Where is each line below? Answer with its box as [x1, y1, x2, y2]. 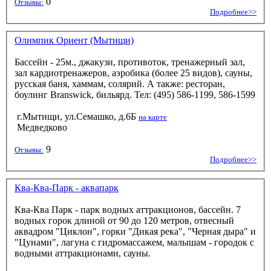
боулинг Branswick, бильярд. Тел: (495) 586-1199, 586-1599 [15, 90, 255, 100]
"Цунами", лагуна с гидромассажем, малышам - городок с [15, 237, 254, 248]
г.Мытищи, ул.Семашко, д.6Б [17, 111, 136, 122]
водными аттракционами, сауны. [15, 248, 151, 259]
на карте [139, 113, 167, 122]
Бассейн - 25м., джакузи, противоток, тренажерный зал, [15, 57, 245, 68]
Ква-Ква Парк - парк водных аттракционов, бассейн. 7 [15, 204, 236, 215]
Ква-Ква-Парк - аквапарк [15, 183, 119, 194]
